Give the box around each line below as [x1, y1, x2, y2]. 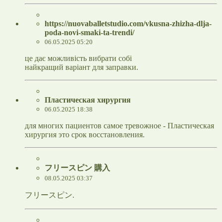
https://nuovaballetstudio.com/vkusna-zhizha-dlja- [45, 19, 212, 28]
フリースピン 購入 [45, 164, 110, 172]
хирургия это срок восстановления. [25, 130, 145, 139]
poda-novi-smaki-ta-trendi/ [45, 28, 134, 37]
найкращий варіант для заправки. [25, 63, 138, 72]
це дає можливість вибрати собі [25, 54, 132, 63]
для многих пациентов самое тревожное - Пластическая [25, 121, 214, 130]
